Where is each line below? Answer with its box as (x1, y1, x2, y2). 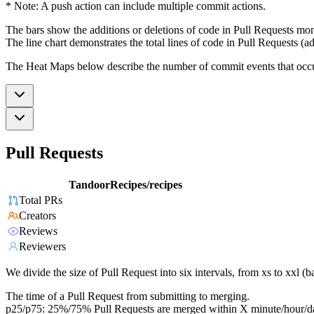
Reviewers (19, 240, 66, 253)
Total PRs (19, 194, 62, 207)
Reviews (19, 225, 57, 238)
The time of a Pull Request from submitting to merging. (6, 290, 250, 303)
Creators (19, 210, 56, 222)
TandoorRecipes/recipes (69, 179, 182, 191)
